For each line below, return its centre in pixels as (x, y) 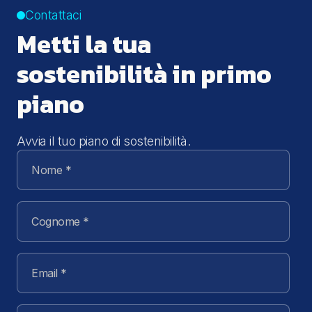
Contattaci (53, 15)
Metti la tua (84, 44)
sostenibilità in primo (144, 74)
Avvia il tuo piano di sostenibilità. (103, 141)
